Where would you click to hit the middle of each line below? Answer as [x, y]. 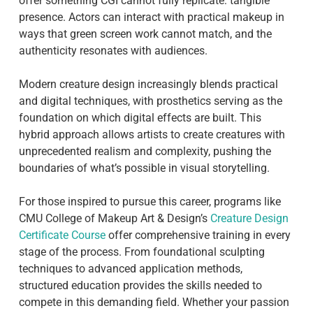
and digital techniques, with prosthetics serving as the [150, 101]
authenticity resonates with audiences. [113, 51]
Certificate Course [62, 235]
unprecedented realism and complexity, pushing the [145, 152]
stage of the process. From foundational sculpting [141, 252]
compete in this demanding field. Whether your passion [154, 303]
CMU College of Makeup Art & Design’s [113, 219]
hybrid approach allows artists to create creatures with [152, 135]
